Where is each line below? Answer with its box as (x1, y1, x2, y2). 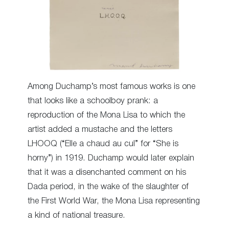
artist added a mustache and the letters (28, 126, 172, 134)
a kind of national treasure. (28, 212, 125, 220)
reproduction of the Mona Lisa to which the (28, 111, 185, 120)
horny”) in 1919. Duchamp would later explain (28, 154, 194, 163)
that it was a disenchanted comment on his (28, 169, 186, 177)
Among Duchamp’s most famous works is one (28, 83, 195, 91)
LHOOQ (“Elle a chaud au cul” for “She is (28, 140, 178, 148)
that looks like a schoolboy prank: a (28, 97, 158, 105)
